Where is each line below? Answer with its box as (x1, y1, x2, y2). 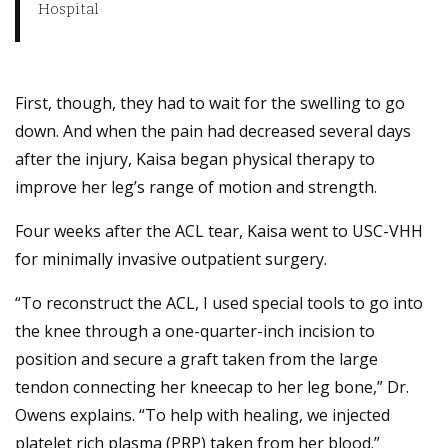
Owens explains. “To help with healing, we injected (15, 404, 390, 427)
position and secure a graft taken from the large (15, 348, 378, 371)
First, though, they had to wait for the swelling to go (15, 92, 405, 115)
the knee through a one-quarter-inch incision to (15, 320, 375, 343)
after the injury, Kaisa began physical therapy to (15, 148, 375, 171)
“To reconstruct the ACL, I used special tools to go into (15, 292, 423, 315)
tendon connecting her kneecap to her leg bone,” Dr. (15, 376, 409, 399)
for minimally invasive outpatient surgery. (15, 248, 331, 271)
